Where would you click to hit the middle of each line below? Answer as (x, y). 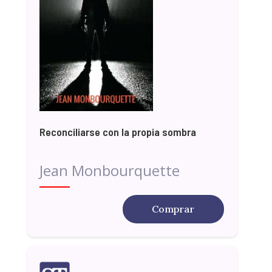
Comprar (173, 209)
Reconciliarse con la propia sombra (117, 131)
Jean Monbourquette (109, 170)
